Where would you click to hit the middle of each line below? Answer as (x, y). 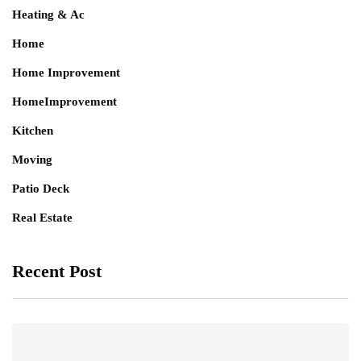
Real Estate (42, 218)
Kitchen (33, 131)
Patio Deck (41, 189)
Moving (32, 160)
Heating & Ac (48, 15)
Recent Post (57, 272)
